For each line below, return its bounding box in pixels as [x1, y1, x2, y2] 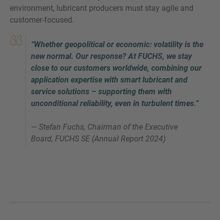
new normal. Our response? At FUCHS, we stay [31, 52, 192, 61]
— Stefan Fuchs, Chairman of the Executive [31, 122, 178, 132]
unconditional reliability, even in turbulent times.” [31, 99, 198, 109]
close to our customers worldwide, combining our [31, 63, 202, 73]
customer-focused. [10, 15, 74, 25]
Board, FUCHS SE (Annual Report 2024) [31, 134, 165, 144]
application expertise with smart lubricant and [31, 75, 188, 85]
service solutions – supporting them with [31, 87, 172, 97]
